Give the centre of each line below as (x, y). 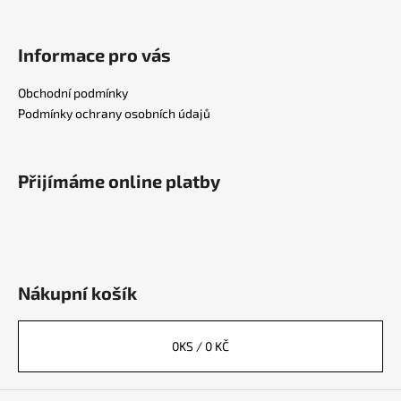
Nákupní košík (77, 292)
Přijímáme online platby (119, 180)
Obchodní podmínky (73, 92)
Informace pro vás (94, 54)
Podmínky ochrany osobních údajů (114, 113)
